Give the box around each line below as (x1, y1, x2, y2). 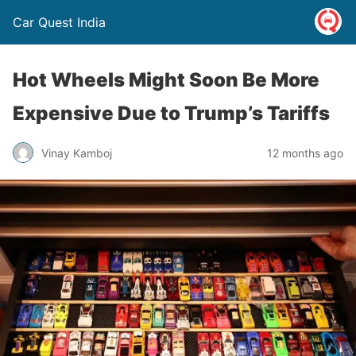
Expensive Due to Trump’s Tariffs (13, 102, 330, 125)
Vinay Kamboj (41, 145, 112, 160)
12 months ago (267, 145, 343, 160)
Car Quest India (13, 14, 106, 30)
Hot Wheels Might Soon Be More (13, 68, 319, 91)
